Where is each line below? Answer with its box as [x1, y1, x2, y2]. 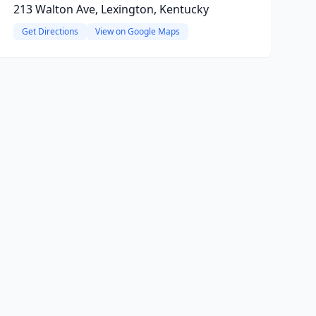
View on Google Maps [95, 25, 180, 37]
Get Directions [21, 25, 78, 37]
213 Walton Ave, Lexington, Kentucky [13, 1, 209, 17]
